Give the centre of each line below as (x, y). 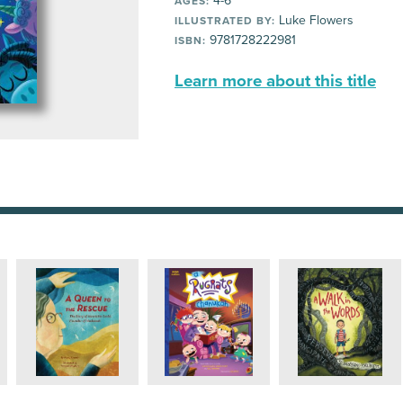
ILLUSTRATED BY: (225, 21)
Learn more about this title (275, 81)
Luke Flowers (314, 20)
